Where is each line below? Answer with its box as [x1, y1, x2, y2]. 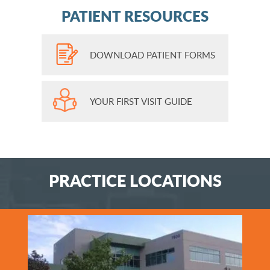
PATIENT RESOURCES [61, 5, 209, 27]
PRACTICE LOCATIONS [48, 168, 222, 192]
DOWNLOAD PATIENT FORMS [90, 49, 215, 61]
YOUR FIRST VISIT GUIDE [90, 95, 192, 108]
